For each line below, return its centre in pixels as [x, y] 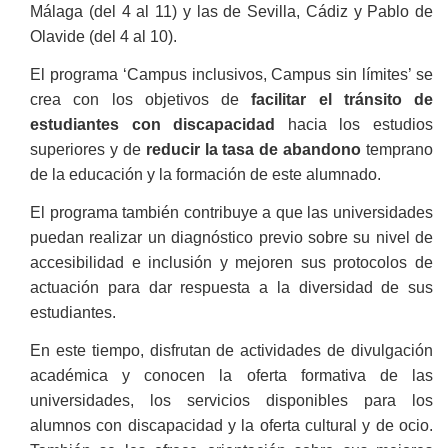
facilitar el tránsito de [342, 99]
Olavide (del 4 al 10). [107, 36]
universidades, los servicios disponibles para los [231, 400]
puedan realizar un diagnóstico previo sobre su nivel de [231, 237]
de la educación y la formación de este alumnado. [205, 174]
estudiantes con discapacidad [153, 124]
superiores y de [88, 149]
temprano [397, 149]
